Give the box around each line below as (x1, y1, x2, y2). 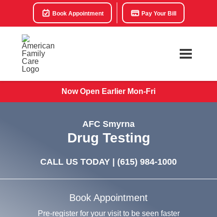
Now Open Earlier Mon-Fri (62, 87, 155, 95)
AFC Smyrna (82, 119, 135, 129)
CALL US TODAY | (40, 157, 117, 167)
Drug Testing (67, 130, 150, 145)
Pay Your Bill (139, 10, 176, 17)
